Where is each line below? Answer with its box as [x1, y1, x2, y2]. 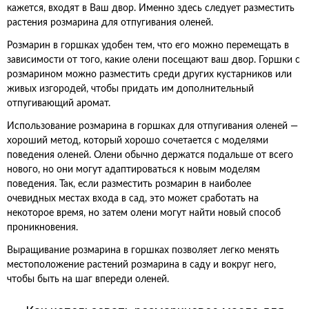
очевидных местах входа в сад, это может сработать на [7, 194, 259, 203]
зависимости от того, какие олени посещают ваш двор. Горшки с [7, 55, 300, 65]
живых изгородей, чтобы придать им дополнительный [7, 84, 254, 94]
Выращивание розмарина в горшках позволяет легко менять [7, 246, 279, 255]
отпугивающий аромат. [7, 99, 110, 108]
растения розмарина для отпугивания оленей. [7, 18, 213, 28]
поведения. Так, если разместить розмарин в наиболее [7, 179, 251, 189]
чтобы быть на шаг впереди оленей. [7, 275, 169, 284]
